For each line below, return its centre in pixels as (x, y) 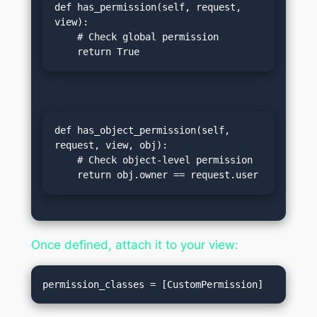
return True (108, 52)
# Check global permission (66, 37)
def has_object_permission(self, (142, 130)
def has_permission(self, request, (148, 7)
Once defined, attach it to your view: (134, 244)
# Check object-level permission (66, 160)
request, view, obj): (111, 145)
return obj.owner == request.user (168, 174)
